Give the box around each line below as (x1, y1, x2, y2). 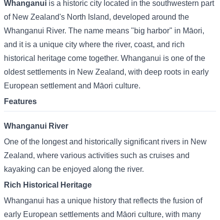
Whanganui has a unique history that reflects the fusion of (4, 196, 202, 205)
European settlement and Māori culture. (4, 82, 140, 90)
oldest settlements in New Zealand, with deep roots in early (4, 68, 209, 76)
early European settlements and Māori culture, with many (4, 210, 201, 219)
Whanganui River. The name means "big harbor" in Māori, (4, 27, 204, 35)
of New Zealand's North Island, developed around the (4, 13, 189, 21)
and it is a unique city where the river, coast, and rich (4, 40, 185, 49)
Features (4, 97, 37, 106)
